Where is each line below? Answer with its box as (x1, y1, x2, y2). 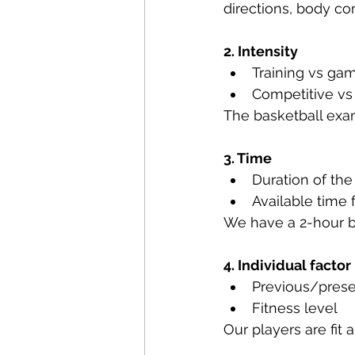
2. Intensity (223, 43, 298, 59)
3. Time (223, 150, 272, 166)
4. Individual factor (223, 257, 351, 273)
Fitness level (252, 300, 338, 316)
